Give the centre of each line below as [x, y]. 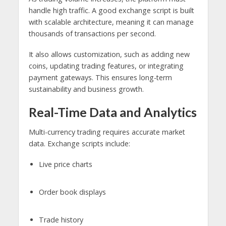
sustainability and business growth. [86, 89]
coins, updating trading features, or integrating [106, 66]
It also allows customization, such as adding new [109, 54]
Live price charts [65, 164]
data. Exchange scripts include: [79, 144]
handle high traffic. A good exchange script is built [111, 11]
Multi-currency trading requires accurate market [107, 132]
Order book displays [72, 192]
